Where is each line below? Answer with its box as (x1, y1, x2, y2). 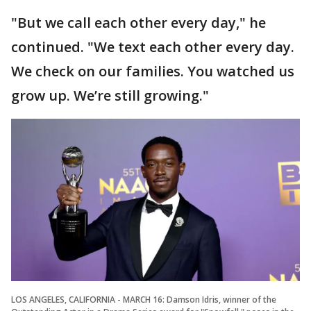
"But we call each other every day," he (11, 12, 266, 32)
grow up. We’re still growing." (11, 85, 209, 105)
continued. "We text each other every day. (11, 37, 294, 56)
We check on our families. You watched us (11, 61, 294, 81)
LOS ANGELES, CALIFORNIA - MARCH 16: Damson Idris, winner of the (11, 293, 276, 305)
